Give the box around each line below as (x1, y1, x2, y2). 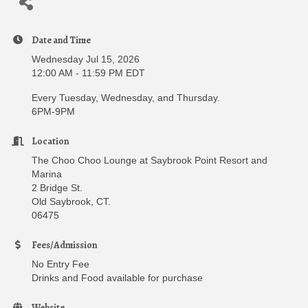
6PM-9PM (32, 105, 75, 117)
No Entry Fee (32, 258, 89, 269)
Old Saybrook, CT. (32, 195, 111, 207)
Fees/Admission (32, 238, 97, 252)
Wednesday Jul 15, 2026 (32, 53, 140, 65)
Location (32, 134, 69, 148)
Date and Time (32, 33, 91, 47)
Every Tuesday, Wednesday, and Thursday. (32, 91, 220, 103)
